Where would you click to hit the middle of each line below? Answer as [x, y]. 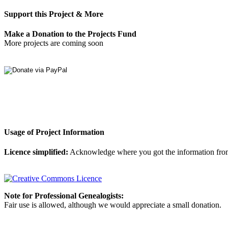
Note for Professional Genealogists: [64, 196]
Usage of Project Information [54, 132]
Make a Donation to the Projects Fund [70, 34]
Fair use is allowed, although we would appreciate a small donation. [113, 205]
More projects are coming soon [54, 43]
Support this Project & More [54, 14]
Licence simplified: [36, 152]
